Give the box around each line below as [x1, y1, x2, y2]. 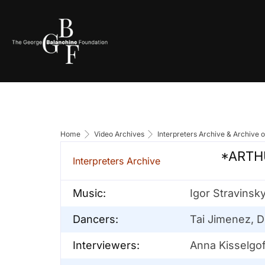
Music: [73, 186, 106, 199]
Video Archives [93, 129, 144, 138]
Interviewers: [73, 238, 140, 251]
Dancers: [73, 212, 118, 225]
